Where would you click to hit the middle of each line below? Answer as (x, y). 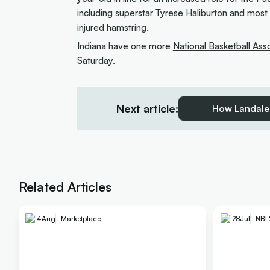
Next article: (147, 108)
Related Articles (65, 186)
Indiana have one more (125, 46)
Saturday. (96, 61)
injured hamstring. (113, 27)
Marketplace (81, 219)
